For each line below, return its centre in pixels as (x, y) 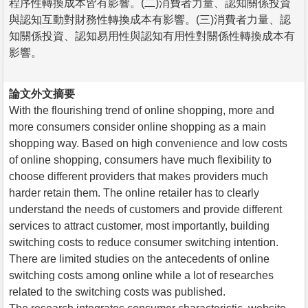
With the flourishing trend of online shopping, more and (142, 110)
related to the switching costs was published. (117, 291)
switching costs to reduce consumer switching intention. (144, 242)
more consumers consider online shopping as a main (137, 126)
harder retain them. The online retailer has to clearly (134, 192)
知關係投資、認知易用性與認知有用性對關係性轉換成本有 (152, 36)
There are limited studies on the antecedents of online (139, 258)
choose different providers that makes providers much (139, 176)
